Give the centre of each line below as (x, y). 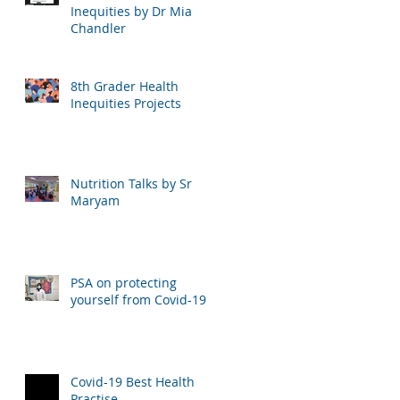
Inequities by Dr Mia (131, 11)
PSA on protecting (124, 282)
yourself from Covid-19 (138, 299)
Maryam (95, 200)
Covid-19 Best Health (133, 381)
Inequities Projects (126, 103)
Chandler (98, 28)
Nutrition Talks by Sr (131, 183)
